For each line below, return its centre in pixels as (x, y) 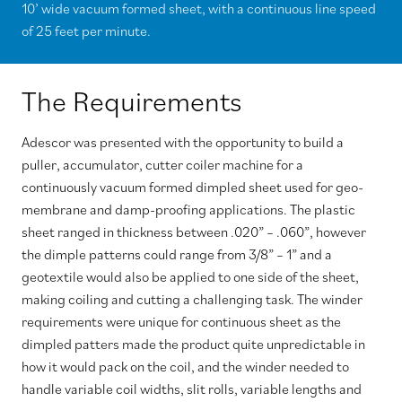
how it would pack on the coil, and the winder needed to (185, 367)
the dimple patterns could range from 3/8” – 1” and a (177, 254)
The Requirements (131, 101)
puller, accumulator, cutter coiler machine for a (162, 165)
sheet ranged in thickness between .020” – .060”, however (194, 232)
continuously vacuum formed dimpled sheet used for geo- (192, 187)
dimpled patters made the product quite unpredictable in (193, 344)
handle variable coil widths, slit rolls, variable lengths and (192, 389)
